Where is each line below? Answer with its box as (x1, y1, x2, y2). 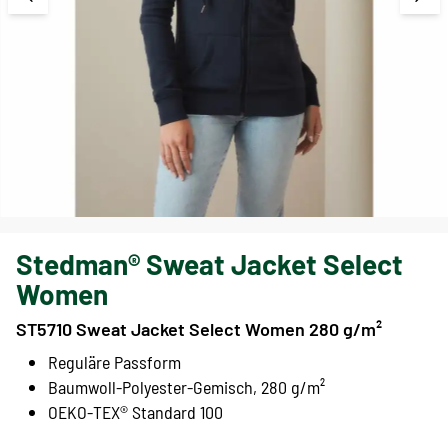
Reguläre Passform (48, 351, 181, 374)
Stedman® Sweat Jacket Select (16, 247, 403, 282)
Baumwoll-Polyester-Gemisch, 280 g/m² (48, 376, 325, 399)
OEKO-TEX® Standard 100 (48, 401, 223, 424)
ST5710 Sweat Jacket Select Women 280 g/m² (16, 318, 382, 341)
